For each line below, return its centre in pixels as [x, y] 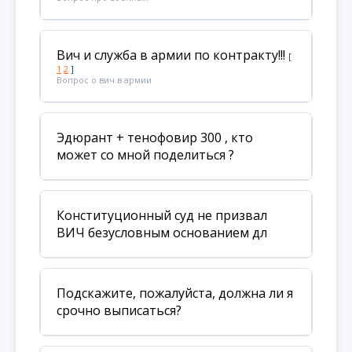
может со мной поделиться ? [145, 155]
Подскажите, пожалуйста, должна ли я [175, 293]
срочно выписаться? [119, 310]
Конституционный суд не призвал [162, 215]
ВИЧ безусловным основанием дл [162, 233]
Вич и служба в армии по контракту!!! [171, 55]
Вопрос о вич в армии [104, 80]
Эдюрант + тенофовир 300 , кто [155, 137]
